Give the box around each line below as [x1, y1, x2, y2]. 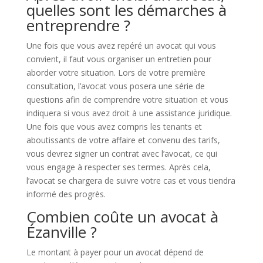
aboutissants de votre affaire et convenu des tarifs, [26, 134, 220, 146]
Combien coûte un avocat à [26, 206, 218, 227]
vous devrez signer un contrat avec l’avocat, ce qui [26, 148, 217, 159]
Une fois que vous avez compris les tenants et [26, 121, 202, 132]
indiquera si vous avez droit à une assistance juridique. [26, 107, 232, 119]
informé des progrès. [26, 188, 106, 200]
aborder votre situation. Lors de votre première [26, 67, 205, 78]
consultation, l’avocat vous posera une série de [26, 80, 205, 92]
